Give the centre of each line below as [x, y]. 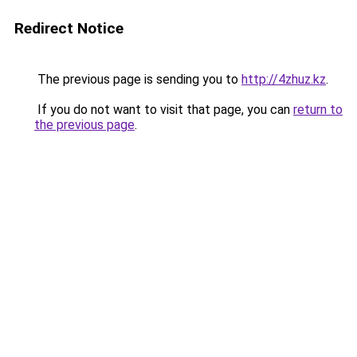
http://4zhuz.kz [284, 79]
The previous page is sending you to [138, 79]
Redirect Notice [69, 28]
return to [318, 110]
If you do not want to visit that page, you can [164, 110]
